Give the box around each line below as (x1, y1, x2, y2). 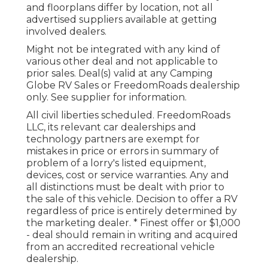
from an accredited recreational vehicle (26, 241, 215, 253)
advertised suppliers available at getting (26, 14, 217, 26)
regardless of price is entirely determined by (26, 205, 237, 217)
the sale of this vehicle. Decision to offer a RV (26, 193, 237, 205)
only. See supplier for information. (26, 92, 187, 103)
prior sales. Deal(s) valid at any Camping (26, 68, 213, 80)
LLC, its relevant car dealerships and (26, 121, 196, 133)
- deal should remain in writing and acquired (26, 229, 238, 241)
